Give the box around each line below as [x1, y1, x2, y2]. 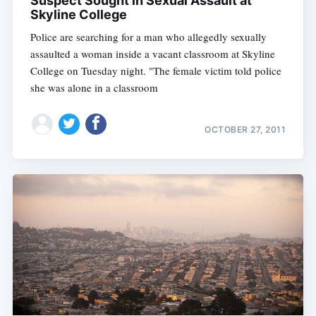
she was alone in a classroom [30, 80, 158, 95]
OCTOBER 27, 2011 [205, 123, 286, 135]
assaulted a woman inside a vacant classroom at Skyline [30, 47, 275, 61]
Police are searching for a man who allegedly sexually [30, 30, 267, 44]
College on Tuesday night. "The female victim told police [30, 63, 281, 78]
